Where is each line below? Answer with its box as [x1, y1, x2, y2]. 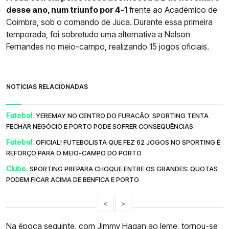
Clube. [6, 164, 28, 173]
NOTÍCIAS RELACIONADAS [6, 83, 88, 91]
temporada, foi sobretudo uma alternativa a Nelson [6, 29, 190, 40]
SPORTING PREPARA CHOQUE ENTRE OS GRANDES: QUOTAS [30, 165, 218, 173]
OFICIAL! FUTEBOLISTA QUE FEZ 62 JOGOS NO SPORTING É [36, 138, 220, 147]
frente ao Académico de [127, 5, 217, 15]
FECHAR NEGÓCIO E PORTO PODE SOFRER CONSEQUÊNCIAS [6, 122, 193, 131]
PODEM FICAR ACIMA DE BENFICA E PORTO [6, 175, 139, 184]
